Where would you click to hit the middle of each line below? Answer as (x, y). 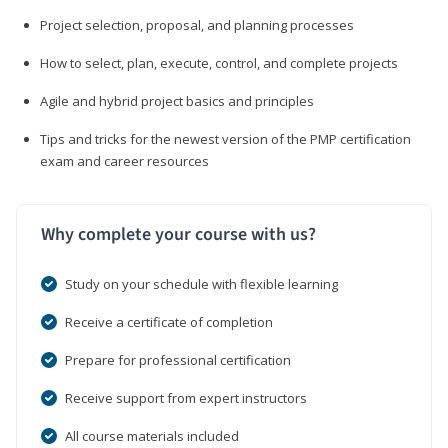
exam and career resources (124, 160)
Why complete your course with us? (178, 234)
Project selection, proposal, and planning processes (197, 24)
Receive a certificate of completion (169, 321)
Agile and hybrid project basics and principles (177, 100)
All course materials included (152, 435)
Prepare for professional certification (178, 359)
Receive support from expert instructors (186, 397)
